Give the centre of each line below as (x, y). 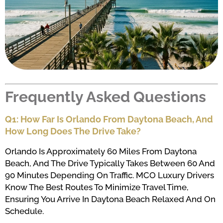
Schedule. (24, 211)
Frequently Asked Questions (106, 97)
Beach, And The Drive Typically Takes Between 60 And (110, 164)
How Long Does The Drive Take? (73, 131)
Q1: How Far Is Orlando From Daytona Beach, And (109, 119)
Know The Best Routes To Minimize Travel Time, (97, 187)
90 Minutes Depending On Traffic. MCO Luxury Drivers (110, 175)
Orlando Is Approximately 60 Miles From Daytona (101, 152)
